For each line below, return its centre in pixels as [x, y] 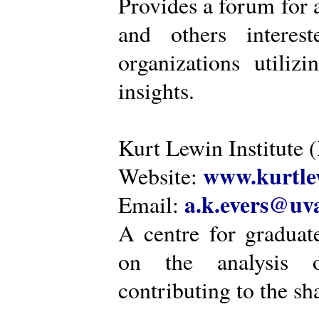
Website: [161, 176]
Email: [151, 204]
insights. [156, 90]
